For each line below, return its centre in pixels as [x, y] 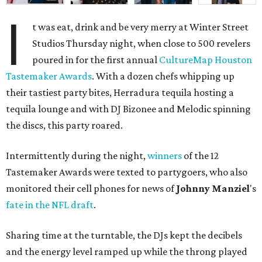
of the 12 [200, 156]
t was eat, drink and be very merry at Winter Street [141, 27]
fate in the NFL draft [50, 205]
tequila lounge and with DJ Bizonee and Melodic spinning [128, 109]
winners [165, 156]
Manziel [231, 189]
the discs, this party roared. [64, 125]
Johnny [194, 189]
